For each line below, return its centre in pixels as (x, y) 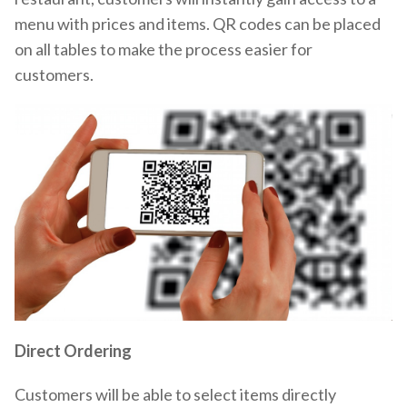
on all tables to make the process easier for (164, 49)
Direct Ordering (73, 351)
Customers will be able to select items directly (175, 394)
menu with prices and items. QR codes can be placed (198, 23)
